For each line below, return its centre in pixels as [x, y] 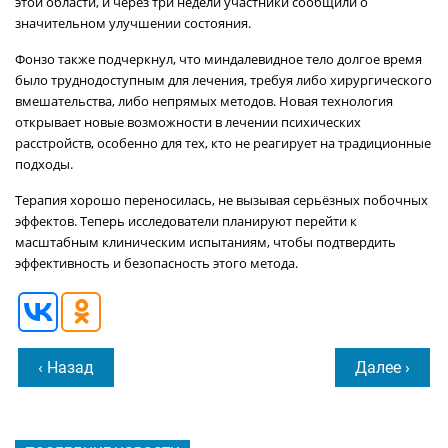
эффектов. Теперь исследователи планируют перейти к [186, 221]
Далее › [382, 367]
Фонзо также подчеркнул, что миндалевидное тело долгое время [218, 59]
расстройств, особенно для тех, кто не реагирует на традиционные [223, 143]
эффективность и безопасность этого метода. [156, 263]
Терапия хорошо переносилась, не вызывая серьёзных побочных [221, 200]
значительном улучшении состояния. [133, 23]
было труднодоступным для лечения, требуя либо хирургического [223, 80]
